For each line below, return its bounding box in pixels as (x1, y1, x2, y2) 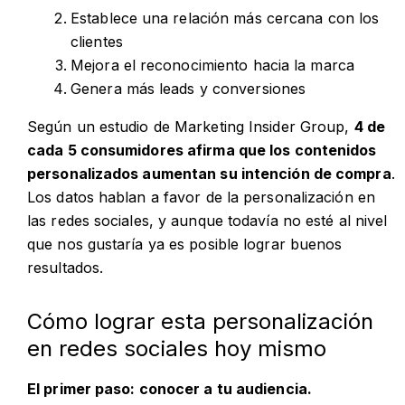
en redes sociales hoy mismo (27, 334, 326, 362)
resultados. (27, 258, 104, 277)
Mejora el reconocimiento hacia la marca (71, 55, 354, 74)
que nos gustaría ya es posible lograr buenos (27, 234, 343, 253)
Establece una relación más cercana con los (71, 8, 380, 27)
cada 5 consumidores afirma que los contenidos (27, 140, 377, 159)
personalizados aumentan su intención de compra (27, 164, 391, 183)
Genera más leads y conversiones (71, 79, 306, 98)
